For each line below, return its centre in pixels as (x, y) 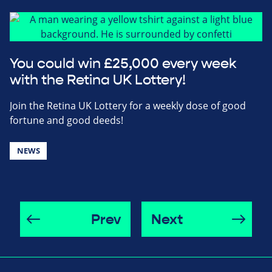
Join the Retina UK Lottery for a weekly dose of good (128, 105)
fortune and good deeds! (66, 120)
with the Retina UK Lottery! (98, 80)
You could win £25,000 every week (123, 63)
